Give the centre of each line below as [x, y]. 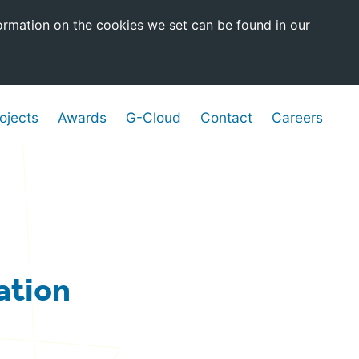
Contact [226, 118]
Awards [82, 118]
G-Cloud [153, 118]
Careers [297, 118]
